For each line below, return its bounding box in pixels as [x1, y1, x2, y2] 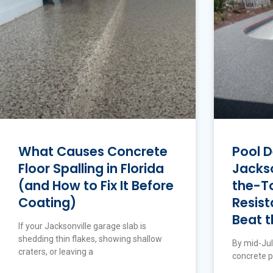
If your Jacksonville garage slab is [18, 221, 146, 232]
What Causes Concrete [18, 143, 168, 161]
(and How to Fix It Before [18, 177, 174, 195]
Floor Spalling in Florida [18, 160, 164, 178]
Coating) [18, 194, 76, 212]
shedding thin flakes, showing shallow [18, 234, 162, 244]
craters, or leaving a [18, 247, 93, 257]
